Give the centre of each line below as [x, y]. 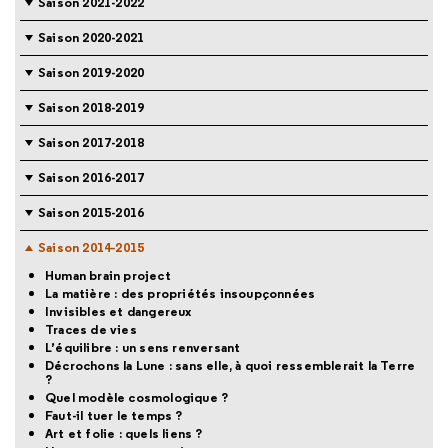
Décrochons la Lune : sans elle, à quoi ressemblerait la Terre [230, 366]
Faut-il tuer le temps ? [114, 416]
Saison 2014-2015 [91, 248]
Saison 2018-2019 [91, 108]
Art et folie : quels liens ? [124, 434]
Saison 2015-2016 [91, 213]
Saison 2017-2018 [91, 143]
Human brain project [108, 276]
